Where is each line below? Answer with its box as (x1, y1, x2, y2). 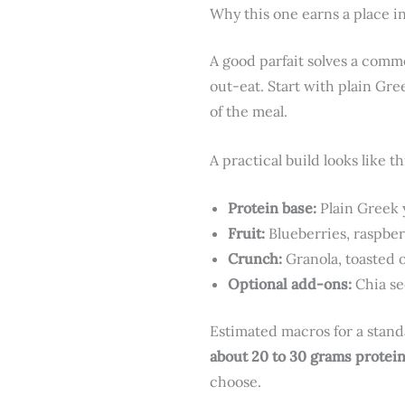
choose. (210, 372, 261, 391)
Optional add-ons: (228, 275, 352, 294)
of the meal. (210, 102, 287, 121)
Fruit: (228, 224, 265, 243)
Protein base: (228, 199, 316, 218)
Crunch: (228, 250, 282, 268)
